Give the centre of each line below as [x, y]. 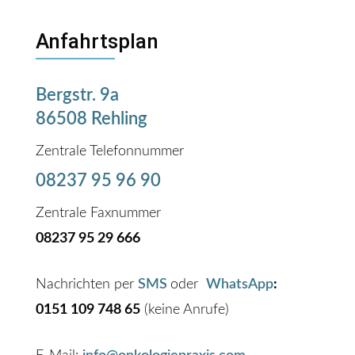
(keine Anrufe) [184, 310]
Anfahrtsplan [97, 41]
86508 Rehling [91, 119]
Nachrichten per [86, 284]
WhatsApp [239, 284]
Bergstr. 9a [77, 95]
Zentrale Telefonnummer [109, 151]
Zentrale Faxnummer [98, 213]
